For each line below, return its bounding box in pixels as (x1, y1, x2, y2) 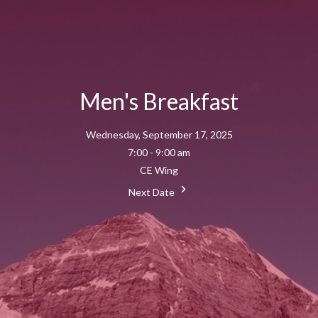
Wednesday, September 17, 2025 (85, 128, 233, 141)
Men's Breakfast (79, 87, 238, 116)
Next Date (128, 186, 177, 199)
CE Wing (140, 164, 178, 177)
